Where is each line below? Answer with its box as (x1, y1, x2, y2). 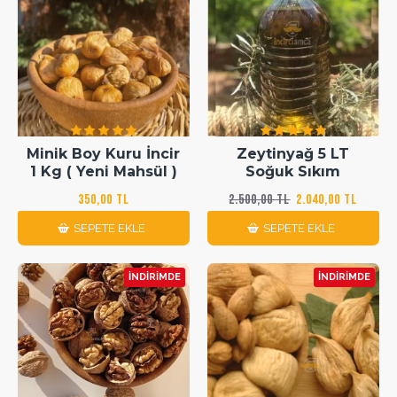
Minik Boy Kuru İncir (27, 144, 181, 162)
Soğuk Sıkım (245, 162, 341, 180)
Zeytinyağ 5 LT (237, 144, 350, 162)
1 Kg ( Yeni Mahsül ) (29, 162, 177, 180)
